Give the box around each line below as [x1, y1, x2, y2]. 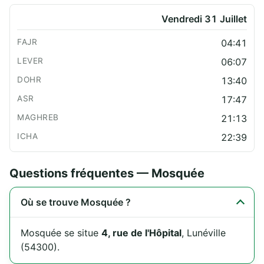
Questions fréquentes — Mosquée [9, 166, 204, 181]
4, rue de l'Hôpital [101, 227, 181, 239]
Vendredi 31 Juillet [161, 13, 247, 25]
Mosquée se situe [21, 227, 101, 239]
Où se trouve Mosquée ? [21, 196, 131, 209]
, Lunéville [181, 227, 226, 239]
